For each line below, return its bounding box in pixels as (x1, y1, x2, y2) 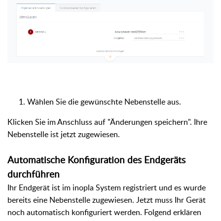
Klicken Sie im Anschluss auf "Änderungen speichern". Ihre (7, 116, 207, 127)
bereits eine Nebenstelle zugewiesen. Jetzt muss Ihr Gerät (7, 194, 206, 205)
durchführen (7, 167, 60, 181)
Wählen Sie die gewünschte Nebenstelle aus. (27, 96, 181, 107)
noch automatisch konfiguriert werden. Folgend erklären (7, 206, 201, 218)
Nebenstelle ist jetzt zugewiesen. (7, 128, 120, 140)
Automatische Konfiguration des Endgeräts (7, 153, 185, 166)
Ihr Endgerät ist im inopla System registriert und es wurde (7, 182, 206, 193)
